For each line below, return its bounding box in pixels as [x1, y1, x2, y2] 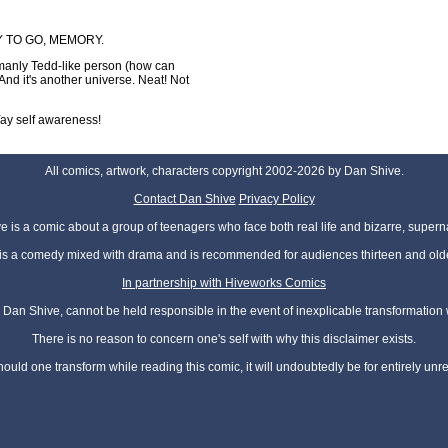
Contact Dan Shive [133, 192, 236, 207]
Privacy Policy [238, 192, 315, 207]
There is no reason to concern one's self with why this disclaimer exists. [32, 332, 416, 347]
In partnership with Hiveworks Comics [122, 276, 326, 291]
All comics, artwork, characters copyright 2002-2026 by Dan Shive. [44, 164, 404, 179]
